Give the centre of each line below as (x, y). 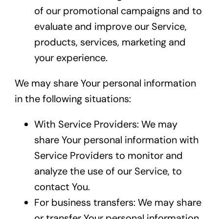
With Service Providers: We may (106, 124)
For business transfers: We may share (118, 203)
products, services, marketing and (110, 42)
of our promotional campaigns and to (118, 11)
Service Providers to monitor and (108, 156)
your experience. (71, 58)
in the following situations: (73, 99)
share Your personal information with (116, 140)
